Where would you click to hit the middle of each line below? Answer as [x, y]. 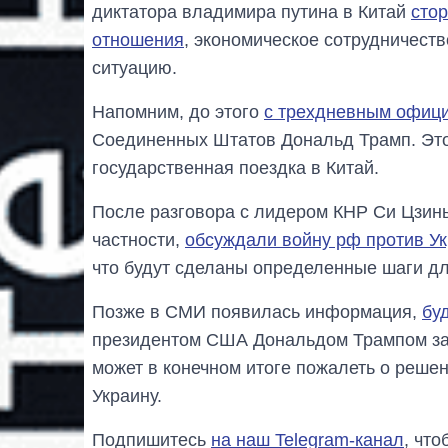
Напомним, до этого [178, 111]
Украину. [127, 395]
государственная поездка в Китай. [235, 167]
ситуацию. [134, 67]
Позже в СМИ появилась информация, [257, 311]
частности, [138, 239]
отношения [138, 39]
